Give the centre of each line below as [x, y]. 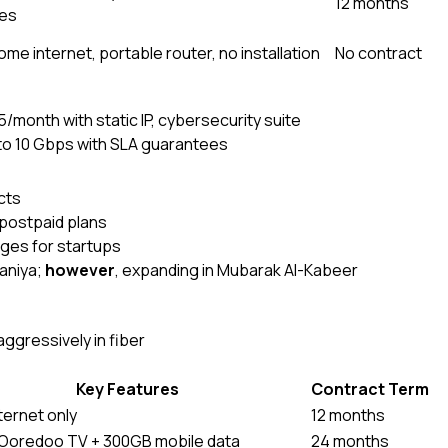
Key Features [127, 389]
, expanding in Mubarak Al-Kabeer [236, 270]
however [80, 270]
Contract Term [370, 389]
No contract [378, 53]
